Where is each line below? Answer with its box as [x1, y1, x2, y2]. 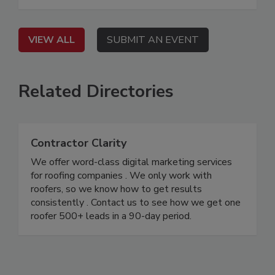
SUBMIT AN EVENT [107, 33, 199, 47]
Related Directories [18, 79, 174, 103]
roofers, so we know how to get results [31, 182, 202, 196]
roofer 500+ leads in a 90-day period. [31, 209, 192, 223]
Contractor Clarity [31, 135, 126, 150]
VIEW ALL [28, 33, 75, 47]
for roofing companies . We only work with [31, 168, 212, 182]
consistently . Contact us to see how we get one [31, 195, 241, 209]
